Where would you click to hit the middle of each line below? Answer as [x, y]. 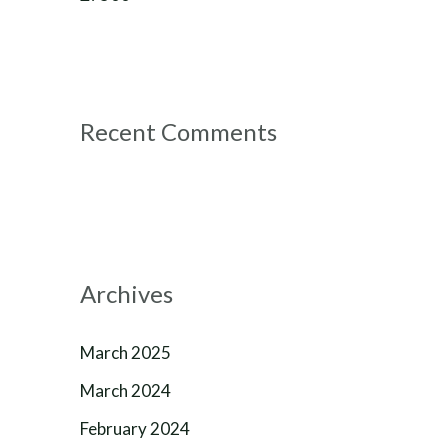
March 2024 [125, 390]
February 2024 [135, 428]
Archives [126, 293]
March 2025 [125, 352]
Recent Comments [178, 131]
